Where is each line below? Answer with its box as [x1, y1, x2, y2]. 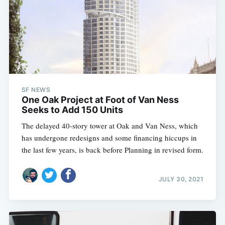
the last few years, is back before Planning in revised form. [21, 144, 203, 155]
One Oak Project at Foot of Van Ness [21, 94, 179, 105]
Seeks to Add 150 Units [21, 104, 123, 115]
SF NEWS [21, 85, 51, 93]
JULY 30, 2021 [158, 175, 204, 183]
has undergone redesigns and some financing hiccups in [21, 132, 197, 143]
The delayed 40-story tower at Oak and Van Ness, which [21, 120, 198, 131]
